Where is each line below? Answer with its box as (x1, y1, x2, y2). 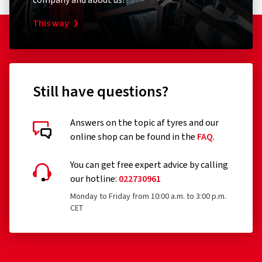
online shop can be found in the (70, 130, 197, 143)
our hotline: (70, 173, 119, 185)
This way (33, 17, 69, 30)
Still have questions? (33, 81, 168, 102)
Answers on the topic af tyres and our (70, 116, 219, 129)
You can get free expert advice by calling (70, 158, 228, 171)
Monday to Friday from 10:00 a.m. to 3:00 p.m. (70, 191, 226, 202)
